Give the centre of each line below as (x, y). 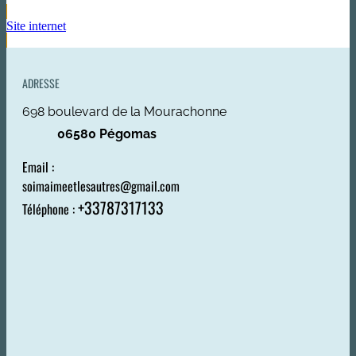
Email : (38, 167)
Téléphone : (50, 209)
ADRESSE (41, 83)
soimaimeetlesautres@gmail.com (101, 186)
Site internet (36, 26)
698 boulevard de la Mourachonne (124, 112)
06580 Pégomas (107, 134)
